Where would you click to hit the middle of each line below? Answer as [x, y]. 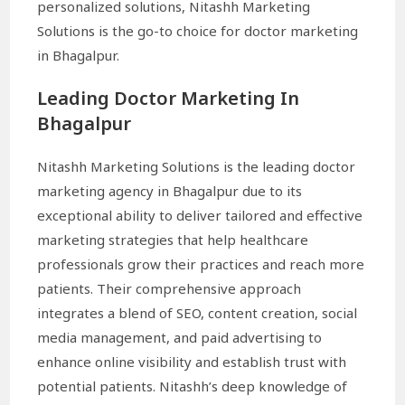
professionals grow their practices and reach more [201, 264]
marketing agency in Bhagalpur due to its [170, 190]
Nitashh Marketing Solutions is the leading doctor [197, 166]
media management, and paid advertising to [180, 337]
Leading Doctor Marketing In [169, 98]
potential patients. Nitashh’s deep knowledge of [193, 386]
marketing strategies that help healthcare [173, 239]
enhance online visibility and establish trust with [192, 361]
